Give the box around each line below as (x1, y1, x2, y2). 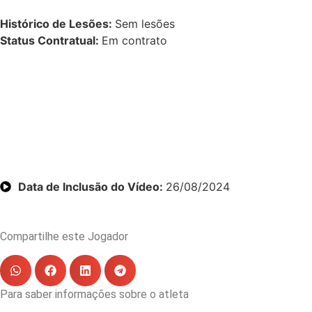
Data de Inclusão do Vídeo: (18, 180, 166, 194)
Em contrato (102, 33, 167, 47)
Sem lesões (115, 17, 175, 31)
